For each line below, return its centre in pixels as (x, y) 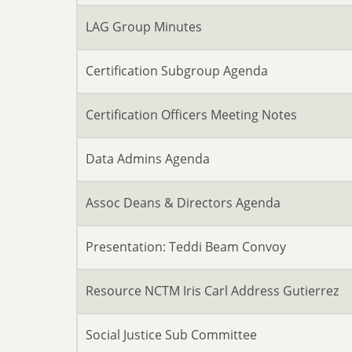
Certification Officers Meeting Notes (191, 115)
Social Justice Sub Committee (171, 335)
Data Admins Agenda (148, 159)
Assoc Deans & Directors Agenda (183, 203)
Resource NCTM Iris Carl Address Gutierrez (212, 291)
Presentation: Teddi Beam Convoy (186, 247)
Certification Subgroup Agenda (177, 71)
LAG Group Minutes (144, 27)
